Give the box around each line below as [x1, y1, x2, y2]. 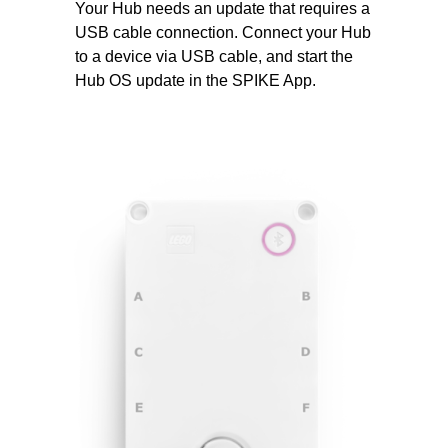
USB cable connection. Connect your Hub [74, 23, 371, 41]
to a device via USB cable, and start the [74, 47, 353, 65]
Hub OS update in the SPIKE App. [74, 71, 316, 89]
